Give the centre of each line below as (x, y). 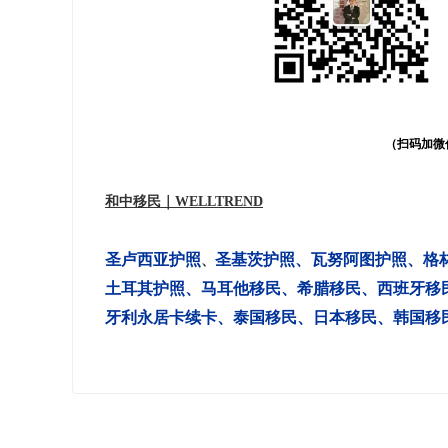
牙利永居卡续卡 (161, 317)
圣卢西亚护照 (153, 259)
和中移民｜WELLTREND (184, 201)
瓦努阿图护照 (359, 259)
